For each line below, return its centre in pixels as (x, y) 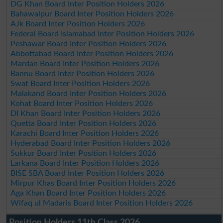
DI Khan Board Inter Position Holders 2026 (86, 113)
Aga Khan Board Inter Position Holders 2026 (88, 193)
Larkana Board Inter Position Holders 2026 (85, 163)
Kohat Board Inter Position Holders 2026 (82, 103)
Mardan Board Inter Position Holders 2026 (85, 63)
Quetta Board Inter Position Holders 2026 (84, 123)
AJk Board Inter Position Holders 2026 (78, 24)
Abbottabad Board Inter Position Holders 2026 (92, 54)
